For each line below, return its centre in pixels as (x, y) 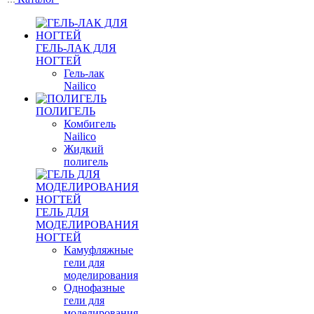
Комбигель (90, 124)
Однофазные (94, 288)
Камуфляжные (98, 250)
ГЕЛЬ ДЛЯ (62, 212)
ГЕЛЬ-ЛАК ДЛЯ (76, 48)
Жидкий (84, 149)
